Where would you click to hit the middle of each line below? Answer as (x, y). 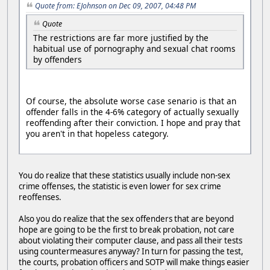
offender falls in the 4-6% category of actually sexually (132, 111)
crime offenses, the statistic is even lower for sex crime (120, 186)
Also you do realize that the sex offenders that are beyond (126, 218)
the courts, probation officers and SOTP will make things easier (134, 262)
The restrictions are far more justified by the (121, 37)
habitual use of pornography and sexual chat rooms (134, 48)
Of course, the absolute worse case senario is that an (131, 101)
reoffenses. (40, 197)
